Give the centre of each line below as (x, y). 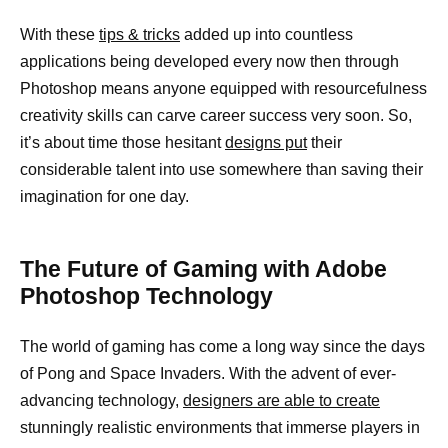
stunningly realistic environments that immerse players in (220, 427)
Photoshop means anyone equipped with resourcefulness (223, 88)
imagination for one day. (104, 196)
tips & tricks (139, 34)
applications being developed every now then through (209, 61)
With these (59, 34)
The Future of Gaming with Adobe (203, 268)
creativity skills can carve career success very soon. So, (216, 115)
